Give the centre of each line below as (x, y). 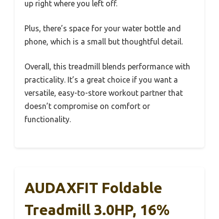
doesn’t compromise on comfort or (87, 106)
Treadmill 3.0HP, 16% (97, 209)
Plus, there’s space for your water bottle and (103, 28)
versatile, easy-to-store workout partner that (104, 93)
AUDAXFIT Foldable (93, 187)
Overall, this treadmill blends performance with (107, 66)
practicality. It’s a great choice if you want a (101, 79)
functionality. (48, 119)
